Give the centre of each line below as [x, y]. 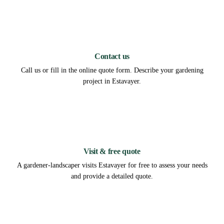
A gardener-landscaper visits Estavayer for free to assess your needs [112, 165]
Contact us [112, 56]
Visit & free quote [112, 151]
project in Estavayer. [112, 81]
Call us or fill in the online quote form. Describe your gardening [112, 70]
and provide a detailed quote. [112, 176]
